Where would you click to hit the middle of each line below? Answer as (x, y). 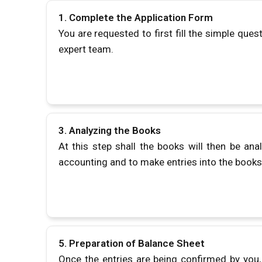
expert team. (86, 49)
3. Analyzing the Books (110, 130)
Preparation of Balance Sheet (137, 243)
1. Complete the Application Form (136, 18)
